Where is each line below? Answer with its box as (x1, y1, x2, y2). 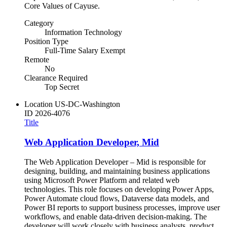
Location (24, 100, 53, 109)
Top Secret (45, 83, 79, 92)
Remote (24, 55, 49, 64)
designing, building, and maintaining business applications (24, 166, 210, 175)
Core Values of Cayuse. (24, 2, 100, 11)
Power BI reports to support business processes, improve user (24, 203, 220, 212)
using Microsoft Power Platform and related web (24, 175, 179, 184)
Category (24, 19, 54, 28)
